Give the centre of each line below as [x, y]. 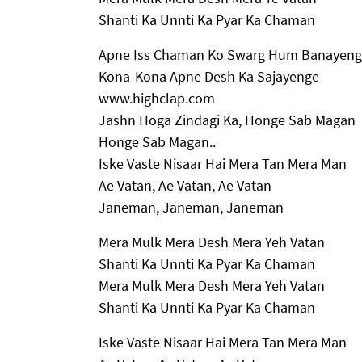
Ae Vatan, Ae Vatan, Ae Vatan [185, 185]
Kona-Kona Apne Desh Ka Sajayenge [209, 76]
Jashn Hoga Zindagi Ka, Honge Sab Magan [227, 120]
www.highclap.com [157, 98]
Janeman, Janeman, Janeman [191, 207]
